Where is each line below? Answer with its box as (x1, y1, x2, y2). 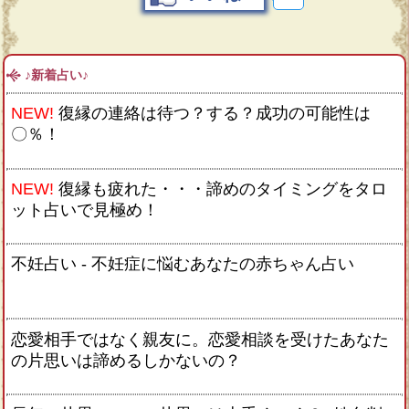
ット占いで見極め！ (11, 200, 159, 219)
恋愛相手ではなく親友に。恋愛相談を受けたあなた (11, 330, 389, 349)
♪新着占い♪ (25, 68, 89, 82)
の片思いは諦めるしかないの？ (11, 351, 241, 370)
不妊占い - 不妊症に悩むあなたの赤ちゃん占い (11, 255, 354, 274)
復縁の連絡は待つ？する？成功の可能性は (58, 104, 371, 123)
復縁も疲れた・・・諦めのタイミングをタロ (58, 179, 387, 198)
